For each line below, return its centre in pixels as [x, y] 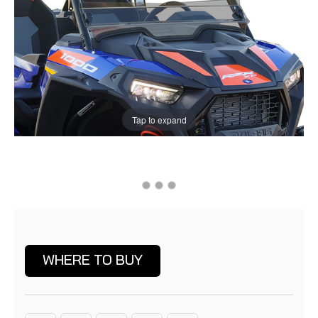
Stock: [40, 257]
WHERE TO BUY [93, 260]
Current [44, 242]
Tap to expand [159, 119]
